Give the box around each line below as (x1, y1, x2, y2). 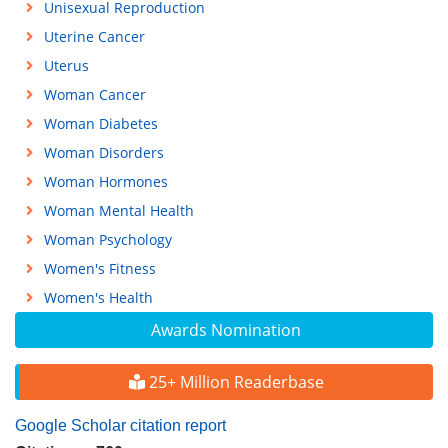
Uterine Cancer (43, 27, 145, 46)
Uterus (43, 56, 89, 75)
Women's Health (43, 288, 153, 307)
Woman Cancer (43, 85, 146, 104)
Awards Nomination (151, 319, 301, 341)
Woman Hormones (43, 172, 168, 191)
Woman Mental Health (43, 201, 194, 220)
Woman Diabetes (43, 114, 158, 133)
